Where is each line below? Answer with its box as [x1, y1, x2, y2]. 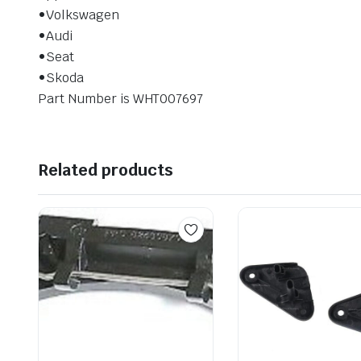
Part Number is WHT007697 [38, 89, 204, 107]
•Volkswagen [38, 6, 119, 23]
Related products [38, 159, 173, 180]
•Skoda [38, 68, 84, 86]
